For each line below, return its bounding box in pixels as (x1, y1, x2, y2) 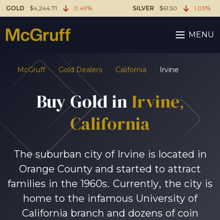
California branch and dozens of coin (22, 208, 198, 219)
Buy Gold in (36, 92, 127, 111)
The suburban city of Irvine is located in (13, 149, 207, 160)
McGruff (17, 66, 45, 74)
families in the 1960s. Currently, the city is (7, 178, 213, 189)
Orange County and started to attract (19, 164, 201, 174)
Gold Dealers (58, 66, 102, 74)
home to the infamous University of (23, 193, 197, 204)
